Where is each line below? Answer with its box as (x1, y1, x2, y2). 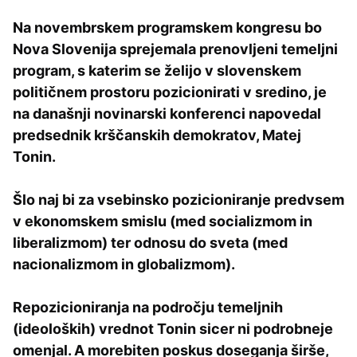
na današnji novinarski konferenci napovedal (13, 104, 321, 122)
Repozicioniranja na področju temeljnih (13, 298, 283, 316)
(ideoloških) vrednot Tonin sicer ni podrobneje (13, 320, 333, 337)
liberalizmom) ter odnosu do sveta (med (13, 233, 288, 251)
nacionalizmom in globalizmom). (13, 255, 235, 273)
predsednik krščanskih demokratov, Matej (13, 126, 301, 143)
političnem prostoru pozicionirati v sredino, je (13, 83, 327, 100)
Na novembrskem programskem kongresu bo (13, 18, 322, 36)
